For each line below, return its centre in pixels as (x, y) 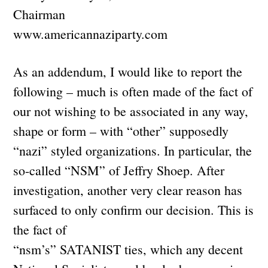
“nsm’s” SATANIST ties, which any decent (128, 249)
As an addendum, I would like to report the (128, 71)
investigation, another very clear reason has (128, 190)
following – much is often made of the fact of (133, 91)
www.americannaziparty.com (93, 33)
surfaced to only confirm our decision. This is (134, 209)
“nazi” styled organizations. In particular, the (133, 150)
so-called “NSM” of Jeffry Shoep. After (119, 170)
